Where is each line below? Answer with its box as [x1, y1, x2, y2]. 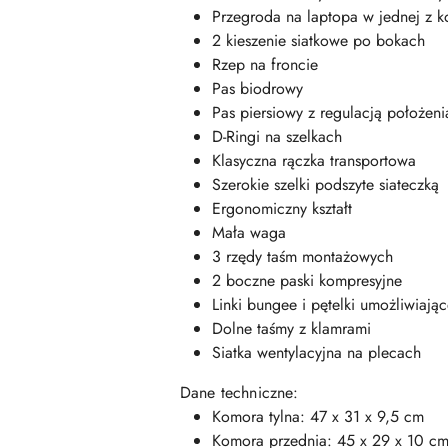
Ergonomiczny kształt [212, 196, 352, 220]
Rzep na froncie [212, 52, 318, 76]
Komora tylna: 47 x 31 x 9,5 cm [212, 404, 424, 428]
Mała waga [212, 220, 286, 244]
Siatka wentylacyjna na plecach [212, 340, 421, 364]
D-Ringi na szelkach [212, 124, 342, 148]
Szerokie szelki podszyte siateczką [212, 172, 439, 196]
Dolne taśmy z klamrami [212, 316, 371, 340]
